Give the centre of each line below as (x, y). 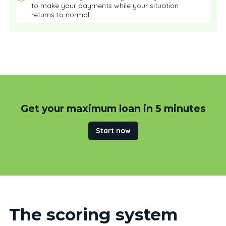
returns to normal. (62, 14)
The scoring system (93, 214)
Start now (113, 130)
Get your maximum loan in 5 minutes (113, 108)
